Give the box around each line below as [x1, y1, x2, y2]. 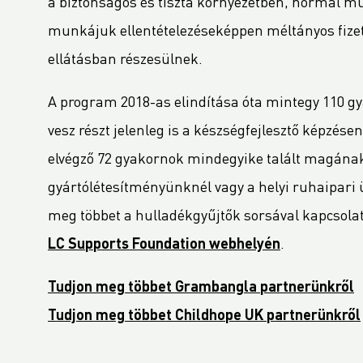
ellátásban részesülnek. [48, 53, 203, 67]
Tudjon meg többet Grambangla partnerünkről [48, 280, 354, 295]
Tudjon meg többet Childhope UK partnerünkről [48, 309, 361, 323]
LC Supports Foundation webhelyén [48, 237, 280, 252]
